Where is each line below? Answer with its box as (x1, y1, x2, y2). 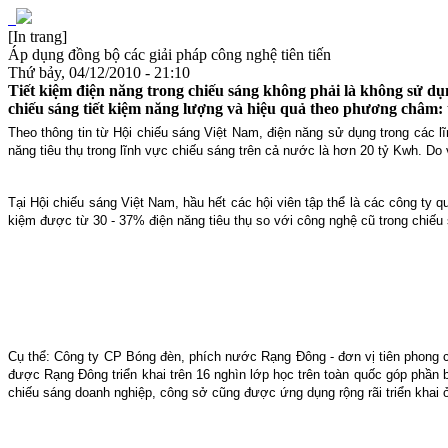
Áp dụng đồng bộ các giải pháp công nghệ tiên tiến (8, 46, 331, 63)
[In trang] (8, 28, 67, 45)
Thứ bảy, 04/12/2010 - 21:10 (8, 64, 190, 81)
